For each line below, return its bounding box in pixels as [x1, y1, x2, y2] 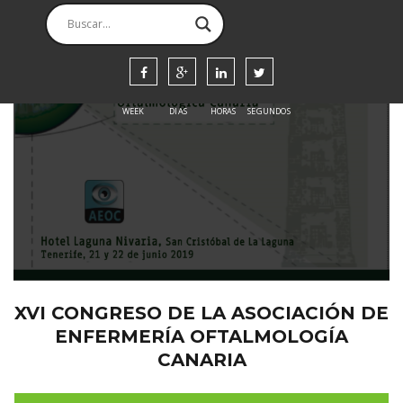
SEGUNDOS [247, 104, 291, 117]
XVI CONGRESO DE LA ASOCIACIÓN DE [14, 301, 389, 324]
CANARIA [157, 348, 246, 371]
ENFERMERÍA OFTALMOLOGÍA [55, 325, 348, 347]
